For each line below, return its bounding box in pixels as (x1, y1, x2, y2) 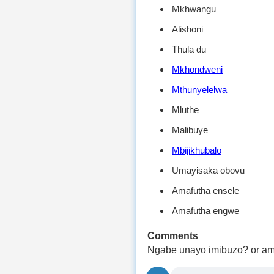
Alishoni (172, 24, 203, 34)
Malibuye (172, 125, 208, 135)
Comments (147, 231, 198, 241)
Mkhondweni (172, 64, 223, 75)
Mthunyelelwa (172, 84, 227, 95)
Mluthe (172, 105, 199, 115)
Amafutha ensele (172, 185, 239, 196)
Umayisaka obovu (172, 165, 245, 176)
